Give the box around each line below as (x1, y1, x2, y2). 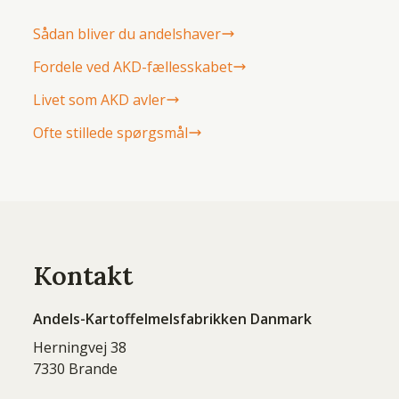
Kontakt (33, 259, 134, 292)
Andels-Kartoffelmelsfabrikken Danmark (33, 309, 313, 329)
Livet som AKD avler (33, 90, 167, 110)
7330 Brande (33, 359, 118, 379)
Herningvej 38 (33, 338, 127, 357)
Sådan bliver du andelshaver (33, 24, 222, 44)
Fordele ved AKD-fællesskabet (33, 57, 233, 77)
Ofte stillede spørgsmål (33, 123, 189, 142)
